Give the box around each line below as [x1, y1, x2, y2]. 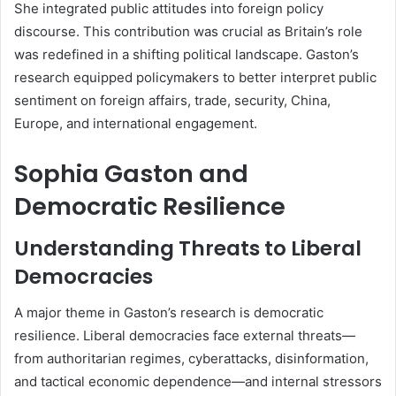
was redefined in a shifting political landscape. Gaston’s [14, 45, 359, 63]
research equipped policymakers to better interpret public [14, 68, 377, 86]
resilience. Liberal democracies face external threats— [14, 326, 355, 344]
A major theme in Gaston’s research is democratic [14, 303, 324, 321]
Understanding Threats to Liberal [14, 234, 362, 263]
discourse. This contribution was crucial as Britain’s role [14, 22, 362, 40]
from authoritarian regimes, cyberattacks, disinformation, [14, 349, 369, 367]
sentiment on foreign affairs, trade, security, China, [14, 91, 331, 109]
